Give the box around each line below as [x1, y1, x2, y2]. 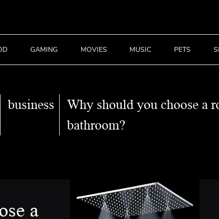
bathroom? [67, 118, 125, 132]
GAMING [30, 45, 58, 54]
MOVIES [80, 45, 107, 54]
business [8, 97, 54, 112]
